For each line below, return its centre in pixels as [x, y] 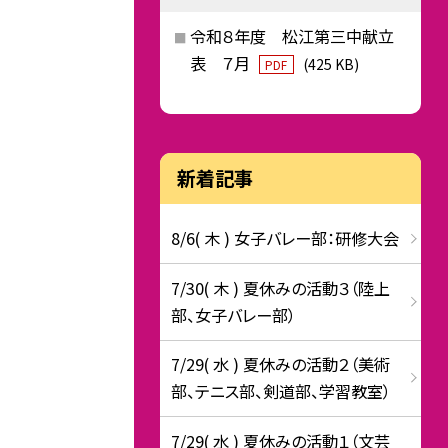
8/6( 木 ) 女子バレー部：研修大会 [285, 238]
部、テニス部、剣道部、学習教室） [281, 391]
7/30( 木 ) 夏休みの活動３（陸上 [281, 287]
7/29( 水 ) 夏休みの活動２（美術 [281, 364]
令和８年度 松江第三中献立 [291, 35]
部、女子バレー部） [234, 314]
